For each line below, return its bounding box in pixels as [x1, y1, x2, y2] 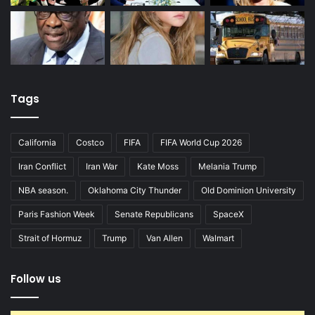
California [18, 136, 56, 148]
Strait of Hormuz [18, 232, 82, 243]
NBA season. [18, 184, 68, 195]
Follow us [11, 271, 61, 286]
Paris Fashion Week [18, 208, 95, 219]
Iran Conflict [18, 160, 66, 172]
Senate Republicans [115, 208, 193, 219]
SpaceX [213, 208, 244, 219]
